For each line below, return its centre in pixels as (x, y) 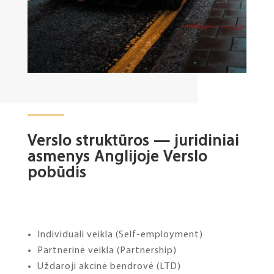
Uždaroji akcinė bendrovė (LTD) (109, 267)
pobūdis (57, 174)
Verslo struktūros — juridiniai (133, 142)
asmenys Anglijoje (93, 158)
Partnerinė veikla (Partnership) (107, 251)
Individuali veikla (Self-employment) (120, 235)
